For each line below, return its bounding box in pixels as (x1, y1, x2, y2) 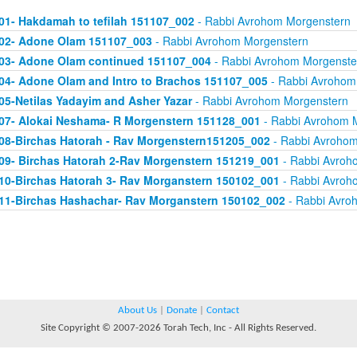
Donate (167, 305, 197, 316)
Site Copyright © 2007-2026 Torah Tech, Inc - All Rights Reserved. (41, 323, 316, 333)
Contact (206, 305, 239, 316)
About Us (118, 305, 157, 316)
